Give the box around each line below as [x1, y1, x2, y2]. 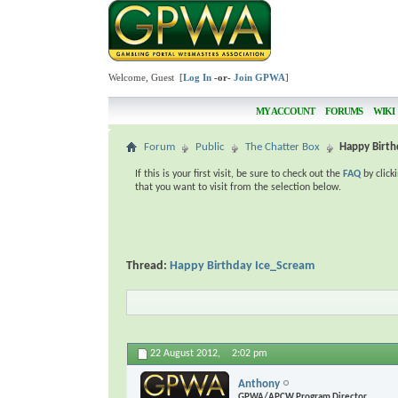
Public [195, 141, 225, 153]
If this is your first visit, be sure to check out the [135, 169, 343, 179]
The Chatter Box [245, 141, 320, 153]
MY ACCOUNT [256, 106, 314, 116]
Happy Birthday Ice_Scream [170, 259, 314, 273]
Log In [183, 72, 211, 83]
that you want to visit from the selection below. [135, 182, 341, 193]
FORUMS [325, 106, 362, 116]
